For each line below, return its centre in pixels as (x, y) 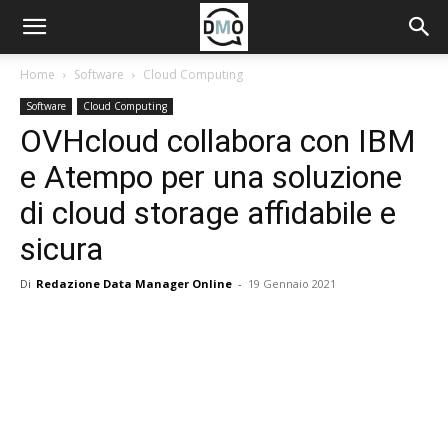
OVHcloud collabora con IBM (218, 141)
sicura (61, 249)
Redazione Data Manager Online (134, 283)
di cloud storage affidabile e (208, 213)
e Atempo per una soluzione (211, 177)
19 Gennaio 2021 (292, 283)
